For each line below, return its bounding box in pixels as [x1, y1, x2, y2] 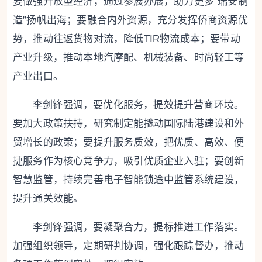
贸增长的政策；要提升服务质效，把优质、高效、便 [13, 137, 244, 149]
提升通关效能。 [13, 193, 84, 205]
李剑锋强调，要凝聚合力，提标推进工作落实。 [33, 222, 244, 233]
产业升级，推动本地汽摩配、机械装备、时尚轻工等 [13, 52, 244, 64]
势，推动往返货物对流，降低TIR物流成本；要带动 [13, 33, 240, 45]
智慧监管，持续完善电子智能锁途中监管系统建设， [13, 174, 244, 186]
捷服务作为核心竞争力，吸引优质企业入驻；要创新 [13, 156, 244, 167]
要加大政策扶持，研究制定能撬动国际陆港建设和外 [13, 118, 244, 130]
